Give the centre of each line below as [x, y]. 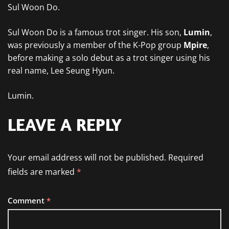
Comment [27, 200]
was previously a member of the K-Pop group [96, 45]
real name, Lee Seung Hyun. [61, 71]
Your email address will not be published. [87, 157]
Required [186, 157]
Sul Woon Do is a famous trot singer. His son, [96, 32]
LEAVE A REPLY [65, 124]
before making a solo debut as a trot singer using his [109, 58]
